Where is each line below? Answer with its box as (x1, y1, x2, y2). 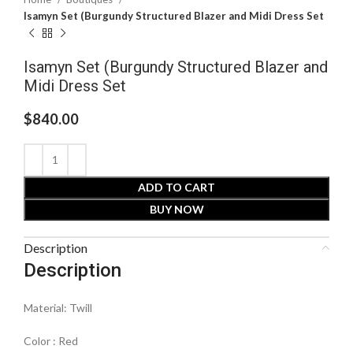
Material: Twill (24, 300, 92, 314)
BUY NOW (149, 202, 204, 216)
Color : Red (24, 333, 78, 347)
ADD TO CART (138, 180, 215, 194)
